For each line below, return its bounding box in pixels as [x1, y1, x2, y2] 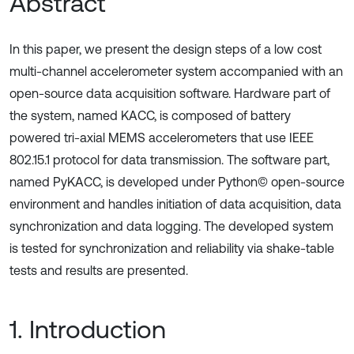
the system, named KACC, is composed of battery [9, 108, 291, 122]
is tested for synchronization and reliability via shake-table [9, 241, 334, 255]
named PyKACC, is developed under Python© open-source [9, 175, 345, 189]
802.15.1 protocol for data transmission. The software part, [9, 153, 330, 167]
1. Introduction [9, 314, 166, 344]
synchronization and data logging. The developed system [9, 219, 333, 233]
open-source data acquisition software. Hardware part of [9, 86, 330, 100]
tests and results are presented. [9, 263, 188, 277]
